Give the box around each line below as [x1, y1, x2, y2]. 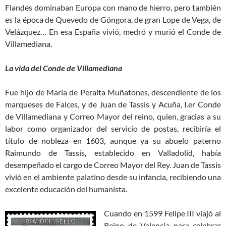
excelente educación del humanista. [5, 184, 127, 194]
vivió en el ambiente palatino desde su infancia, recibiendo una [5, 172, 221, 182]
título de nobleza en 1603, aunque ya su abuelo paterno [5, 135, 221, 145]
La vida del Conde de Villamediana [5, 63, 122, 73]
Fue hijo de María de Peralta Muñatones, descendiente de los [5, 87, 221, 97]
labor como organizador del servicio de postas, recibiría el [5, 123, 221, 133]
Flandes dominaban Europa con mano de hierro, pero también [5, 2, 221, 12]
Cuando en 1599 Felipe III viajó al [104, 208, 221, 218]
